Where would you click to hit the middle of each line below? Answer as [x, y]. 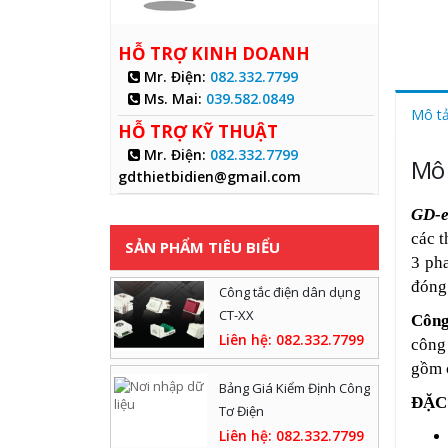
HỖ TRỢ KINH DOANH [214, 53]
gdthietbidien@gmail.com [209, 176]
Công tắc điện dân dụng [289, 292]
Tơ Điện [241, 410]
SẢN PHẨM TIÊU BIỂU [202, 247]
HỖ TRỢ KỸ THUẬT [198, 131]
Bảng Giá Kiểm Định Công [294, 387]
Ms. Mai [169, 98]
